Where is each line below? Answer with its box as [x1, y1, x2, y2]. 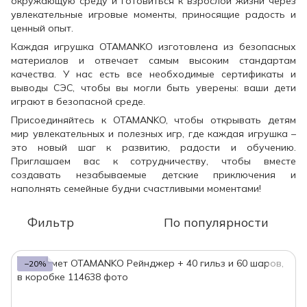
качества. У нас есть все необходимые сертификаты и [11, 67, 296, 80]
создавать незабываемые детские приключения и [11, 168, 296, 181]
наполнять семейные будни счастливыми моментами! [11, 182, 261, 195]
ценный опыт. [11, 21, 73, 34]
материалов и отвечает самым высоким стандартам [11, 53, 296, 66]
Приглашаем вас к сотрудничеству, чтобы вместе [11, 154, 296, 167]
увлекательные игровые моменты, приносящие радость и [11, 8, 296, 21]
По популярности [164, 214, 269, 230]
